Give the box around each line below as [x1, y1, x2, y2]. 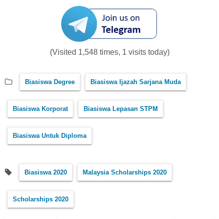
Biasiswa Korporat [13, 105, 68, 113]
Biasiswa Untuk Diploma [13, 132, 87, 140]
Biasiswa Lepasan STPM [84, 105, 158, 113]
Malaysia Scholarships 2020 [83, 169, 167, 176]
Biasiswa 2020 [24, 169, 67, 176]
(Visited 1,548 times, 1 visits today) [49, 48, 170, 57]
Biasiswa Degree [25, 78, 75, 86]
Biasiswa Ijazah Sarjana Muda [90, 78, 181, 86]
